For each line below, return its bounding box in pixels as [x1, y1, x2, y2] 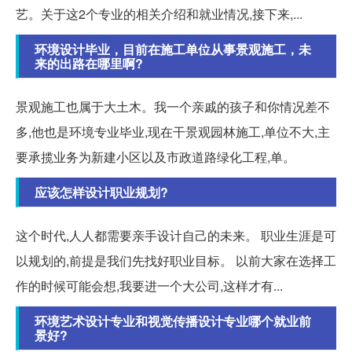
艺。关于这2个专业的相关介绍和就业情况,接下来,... [16, 4, 302, 23]
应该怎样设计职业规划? [35, 182, 168, 201]
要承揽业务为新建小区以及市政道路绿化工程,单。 [16, 147, 295, 166]
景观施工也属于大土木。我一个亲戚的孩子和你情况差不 [16, 97, 330, 115]
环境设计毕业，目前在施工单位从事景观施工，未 [35, 39, 311, 58]
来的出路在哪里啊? [35, 53, 143, 72]
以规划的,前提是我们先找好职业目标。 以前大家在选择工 [16, 251, 336, 269]
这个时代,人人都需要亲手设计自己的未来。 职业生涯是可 [16, 225, 336, 244]
